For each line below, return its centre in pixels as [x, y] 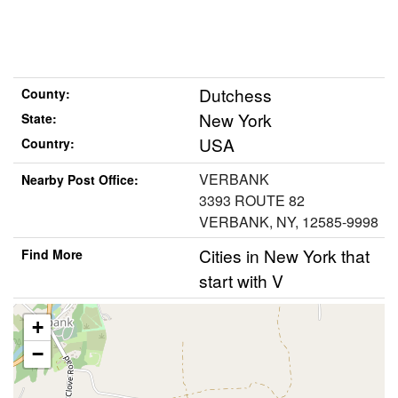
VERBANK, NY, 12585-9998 [289, 221]
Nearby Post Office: [80, 179]
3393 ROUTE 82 [252, 200]
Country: [48, 143]
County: [45, 94]
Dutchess [235, 95]
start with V [241, 280]
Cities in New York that [284, 255]
